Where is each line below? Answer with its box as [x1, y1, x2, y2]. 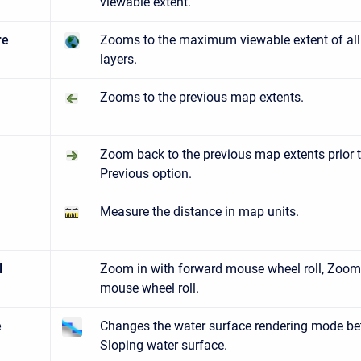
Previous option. [100, 166, 192, 181]
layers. [100, 52, 137, 67]
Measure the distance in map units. [100, 204, 299, 219]
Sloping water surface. [100, 338, 227, 353]
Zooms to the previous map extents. [100, 89, 304, 105]
